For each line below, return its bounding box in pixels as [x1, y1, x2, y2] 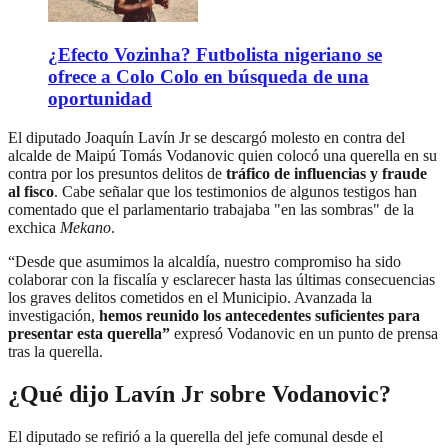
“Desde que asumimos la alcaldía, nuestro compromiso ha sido [8, 253, 401, 271]
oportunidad [48, 88, 152, 110]
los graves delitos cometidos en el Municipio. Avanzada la [8, 289, 372, 307]
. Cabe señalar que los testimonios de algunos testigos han [54, 183, 417, 201]
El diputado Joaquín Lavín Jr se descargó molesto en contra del [8, 129, 405, 147]
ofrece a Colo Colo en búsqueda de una [48, 66, 369, 88]
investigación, [8, 307, 95, 325]
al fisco [8, 183, 54, 201]
